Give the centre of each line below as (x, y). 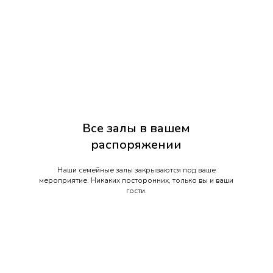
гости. (136, 191)
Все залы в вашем (136, 129)
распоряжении (136, 145)
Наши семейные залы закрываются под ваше (136, 170)
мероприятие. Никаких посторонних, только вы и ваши (136, 181)
